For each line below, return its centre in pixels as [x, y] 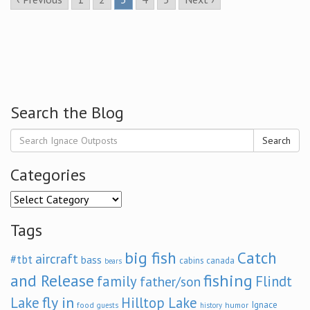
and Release [52, 280]
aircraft [57, 258]
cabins [191, 260]
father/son [170, 281]
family [117, 281]
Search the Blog [67, 112]
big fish [151, 257]
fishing [228, 281]
